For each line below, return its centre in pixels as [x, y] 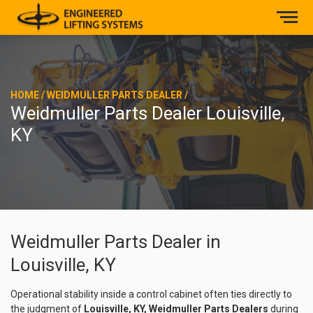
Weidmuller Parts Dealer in [116, 242]
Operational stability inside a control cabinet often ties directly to [151, 294]
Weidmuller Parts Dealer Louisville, [148, 113]
